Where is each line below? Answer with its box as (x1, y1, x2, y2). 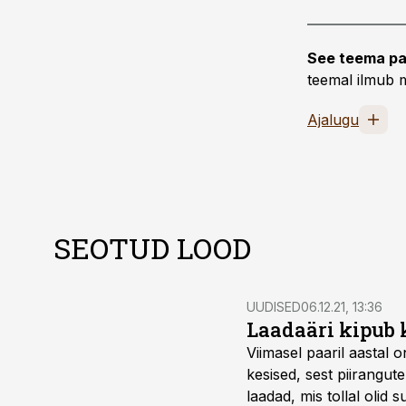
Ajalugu (307, 111, 359, 129)
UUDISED (246, 299, 301, 314)
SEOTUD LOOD (53, 228, 251, 267)
